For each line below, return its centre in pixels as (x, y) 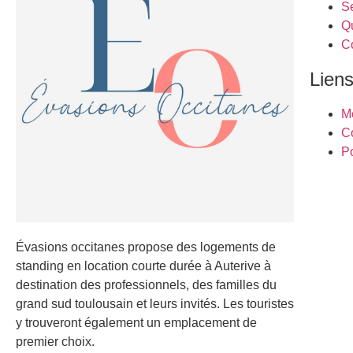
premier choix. (57, 342)
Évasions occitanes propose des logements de (146, 247)
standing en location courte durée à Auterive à (143, 266)
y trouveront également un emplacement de (136, 323)
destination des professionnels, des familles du (146, 285)
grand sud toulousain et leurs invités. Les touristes (155, 304)
